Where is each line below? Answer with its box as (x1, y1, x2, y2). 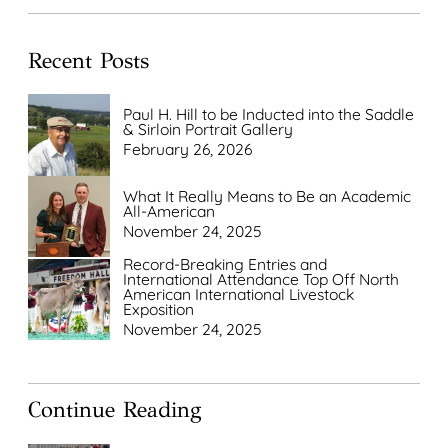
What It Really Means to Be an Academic (123, 185, 412, 206)
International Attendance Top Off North (123, 269, 400, 290)
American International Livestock (123, 284, 355, 305)
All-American (123, 200, 216, 221)
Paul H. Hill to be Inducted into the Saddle (123, 104, 415, 125)
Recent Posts (28, 46, 150, 74)
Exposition (123, 299, 195, 320)
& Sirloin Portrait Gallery (123, 119, 294, 140)
